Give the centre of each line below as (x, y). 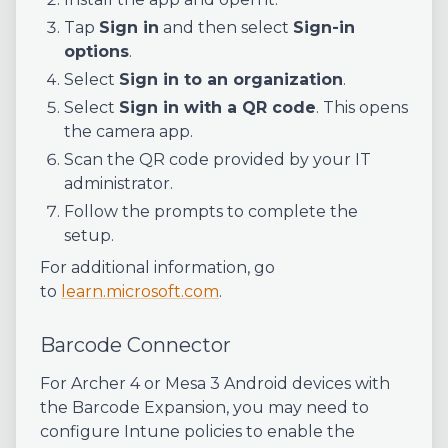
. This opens (362, 107)
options (96, 51)
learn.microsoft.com (140, 291)
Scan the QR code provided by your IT (217, 159)
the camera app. (128, 131)
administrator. (118, 183)
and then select (226, 27)
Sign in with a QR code (217, 107)
